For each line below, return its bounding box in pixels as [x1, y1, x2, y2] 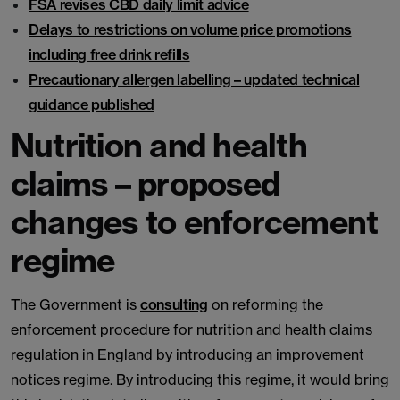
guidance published [29, 96, 154, 113]
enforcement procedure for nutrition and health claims [11, 321, 372, 338]
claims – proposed [11, 163, 280, 204]
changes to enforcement [11, 202, 379, 242]
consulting [140, 296, 208, 313]
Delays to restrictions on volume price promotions [29, 21, 352, 38]
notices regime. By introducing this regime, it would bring [11, 371, 389, 388]
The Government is [11, 296, 140, 313]
